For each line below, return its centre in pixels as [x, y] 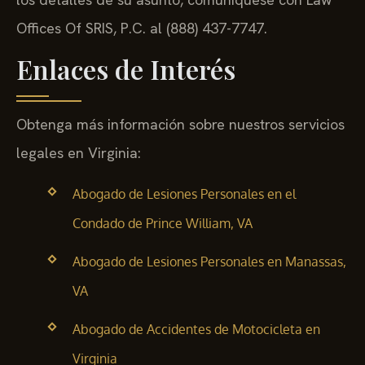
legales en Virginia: [79, 153]
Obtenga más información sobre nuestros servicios [180, 125]
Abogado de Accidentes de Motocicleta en [196, 330]
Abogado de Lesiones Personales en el [184, 193]
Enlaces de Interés [126, 69]
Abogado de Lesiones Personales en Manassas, [209, 262]
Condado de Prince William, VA [162, 223]
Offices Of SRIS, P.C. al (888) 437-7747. [142, 29]
